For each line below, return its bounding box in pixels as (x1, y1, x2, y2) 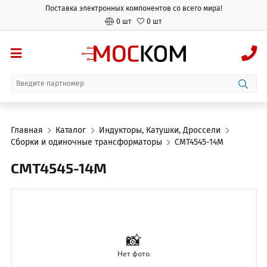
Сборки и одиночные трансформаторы (10, 136, 162, 147)
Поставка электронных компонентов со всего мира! (45, 4, 222, 13)
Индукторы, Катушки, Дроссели (99, 125, 221, 135)
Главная (10, 125, 43, 135)
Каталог (55, 125, 86, 135)
